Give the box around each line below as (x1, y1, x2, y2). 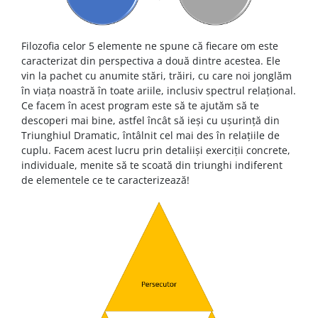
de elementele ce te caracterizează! (21, 173, 190, 187)
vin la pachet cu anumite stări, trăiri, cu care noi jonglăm (21, 69, 292, 83)
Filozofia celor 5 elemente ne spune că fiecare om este (21, 39, 278, 53)
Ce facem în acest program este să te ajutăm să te (21, 99, 259, 113)
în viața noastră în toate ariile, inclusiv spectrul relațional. (21, 84, 296, 98)
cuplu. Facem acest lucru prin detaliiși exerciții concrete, (21, 143, 290, 158)
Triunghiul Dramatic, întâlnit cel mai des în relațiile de (21, 128, 280, 143)
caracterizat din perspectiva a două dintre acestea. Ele (21, 54, 280, 68)
